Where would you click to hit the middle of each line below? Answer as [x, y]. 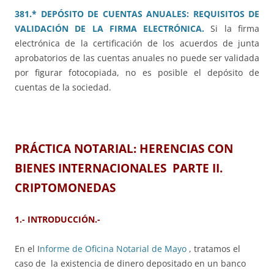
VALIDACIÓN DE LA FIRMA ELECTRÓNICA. [110, 29]
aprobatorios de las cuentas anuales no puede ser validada [137, 58]
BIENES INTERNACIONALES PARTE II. [120, 168]
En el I [27, 249]
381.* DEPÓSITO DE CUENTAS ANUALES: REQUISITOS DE [137, 14]
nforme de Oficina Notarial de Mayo [114, 249]
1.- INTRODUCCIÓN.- [57, 220]
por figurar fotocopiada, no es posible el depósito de [137, 73]
